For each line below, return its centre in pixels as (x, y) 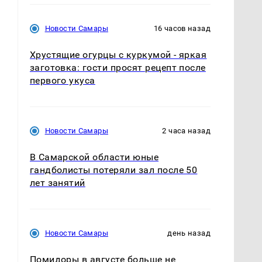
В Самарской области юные (94, 157)
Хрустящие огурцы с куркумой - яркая (118, 54)
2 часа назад (186, 130)
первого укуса (62, 80)
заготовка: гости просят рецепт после (118, 67)
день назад (189, 233)
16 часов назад (182, 28)
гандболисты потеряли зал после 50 (113, 170)
